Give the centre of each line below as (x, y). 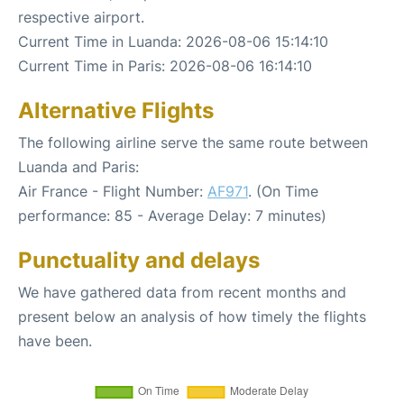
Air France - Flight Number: (113, 191)
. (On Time (283, 191)
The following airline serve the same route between (193, 142)
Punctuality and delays (139, 260)
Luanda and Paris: (78, 166)
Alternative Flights (116, 110)
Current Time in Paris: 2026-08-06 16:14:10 (165, 65)
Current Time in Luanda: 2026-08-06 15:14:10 (173, 41)
